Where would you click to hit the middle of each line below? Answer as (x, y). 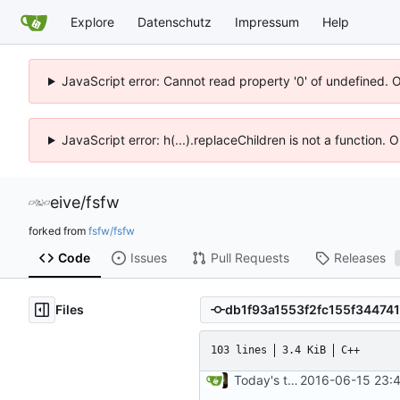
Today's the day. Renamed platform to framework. (293, 379)
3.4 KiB (304, 350)
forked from (58, 230)
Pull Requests (250, 258)
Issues (148, 258)
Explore (92, 21)
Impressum (267, 21)
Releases (359, 258)
